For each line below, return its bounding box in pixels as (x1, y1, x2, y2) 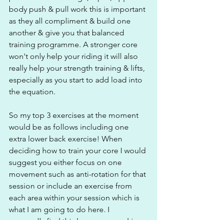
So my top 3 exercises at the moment (9, 110, 140, 120)
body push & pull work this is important (9, 4, 147, 14)
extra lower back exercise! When (9, 134, 124, 143)
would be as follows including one (9, 122, 131, 132)
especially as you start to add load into (9, 75, 144, 84)
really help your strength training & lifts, (9, 63, 147, 73)
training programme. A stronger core (9, 39, 139, 49)
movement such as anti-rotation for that (9, 169, 148, 179)
